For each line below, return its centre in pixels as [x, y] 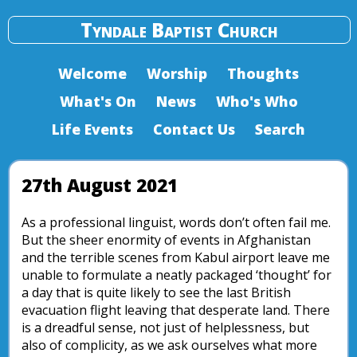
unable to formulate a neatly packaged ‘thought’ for [177, 275]
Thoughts [263, 73]
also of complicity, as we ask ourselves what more [169, 345]
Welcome [92, 73]
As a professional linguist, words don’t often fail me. [176, 222]
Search [280, 129]
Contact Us [194, 129]
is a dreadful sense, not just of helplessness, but [165, 328]
